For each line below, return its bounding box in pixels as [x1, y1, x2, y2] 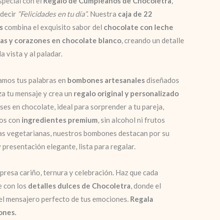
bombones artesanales [67, 75, 145, 84]
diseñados [145, 75, 179, 84]
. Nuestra [87, 9, 118, 19]
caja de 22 [118, 9, 152, 19]
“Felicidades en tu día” [18, 9, 87, 19]
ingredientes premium [22, 115, 98, 124]
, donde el [131, 181, 161, 190]
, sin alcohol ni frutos [98, 115, 165, 124]
